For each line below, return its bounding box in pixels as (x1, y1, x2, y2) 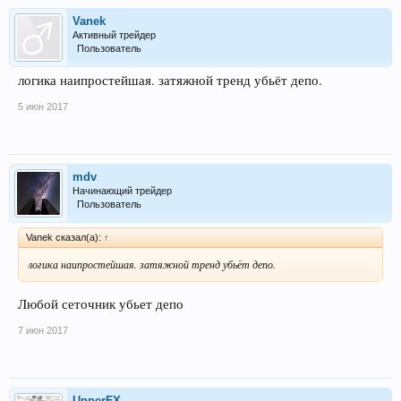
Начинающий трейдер (73, 185, 172, 197)
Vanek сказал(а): (26, 232, 104, 243)
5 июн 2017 (18, 101, 68, 113)
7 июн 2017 (18, 324, 68, 336)
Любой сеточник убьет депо (18, 294, 183, 312)
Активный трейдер (73, 30, 156, 41)
